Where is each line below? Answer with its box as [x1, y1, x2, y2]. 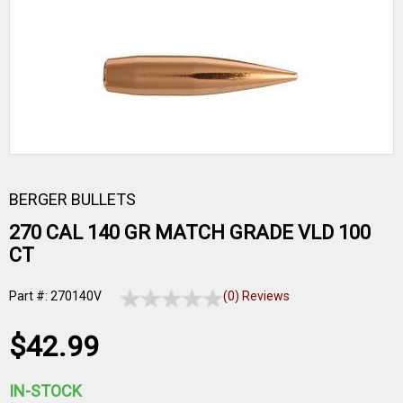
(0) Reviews [223, 289, 291, 303]
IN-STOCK [9, 381, 82, 400]
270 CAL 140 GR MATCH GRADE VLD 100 [9, 221, 371, 244]
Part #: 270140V [9, 289, 102, 303]
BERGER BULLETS [9, 190, 136, 209]
